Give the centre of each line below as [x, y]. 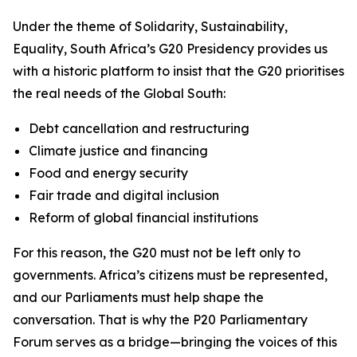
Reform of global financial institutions [143, 218]
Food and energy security [108, 173]
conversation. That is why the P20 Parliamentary [160, 320]
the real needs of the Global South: [119, 93]
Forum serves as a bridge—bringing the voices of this [175, 342]
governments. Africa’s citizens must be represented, [170, 275]
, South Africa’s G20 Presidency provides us [196, 49]
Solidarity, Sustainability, [211, 26]
